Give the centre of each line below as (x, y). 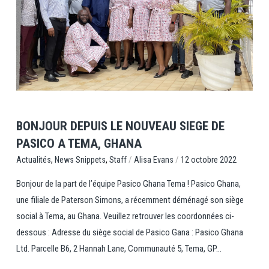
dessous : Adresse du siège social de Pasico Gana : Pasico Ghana (129, 233)
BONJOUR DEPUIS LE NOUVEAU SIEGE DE (120, 126)
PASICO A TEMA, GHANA (79, 144)
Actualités (33, 160)
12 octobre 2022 (208, 159)
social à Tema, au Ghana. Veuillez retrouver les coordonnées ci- (125, 216)
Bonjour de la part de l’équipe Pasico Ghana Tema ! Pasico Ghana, (128, 184)
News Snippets (80, 160)
